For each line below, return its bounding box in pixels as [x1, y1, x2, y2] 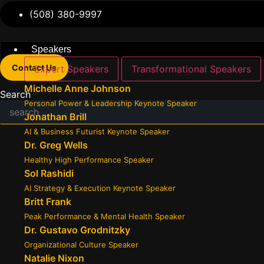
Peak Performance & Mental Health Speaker [24, 212, 185, 221]
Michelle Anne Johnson [24, 82, 131, 94]
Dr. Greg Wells [24, 139, 88, 151]
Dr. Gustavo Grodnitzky [24, 224, 130, 236]
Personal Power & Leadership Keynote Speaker [24, 98, 197, 108]
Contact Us [12, 62, 57, 72]
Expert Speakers [34, 63, 108, 75]
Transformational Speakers [131, 63, 251, 75]
